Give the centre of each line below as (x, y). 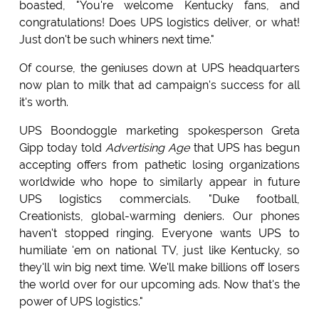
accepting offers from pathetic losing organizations (159, 165)
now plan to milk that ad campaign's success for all (159, 85)
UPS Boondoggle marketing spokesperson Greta (159, 131)
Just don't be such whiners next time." (116, 40)
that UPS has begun (245, 148)
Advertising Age (148, 148)
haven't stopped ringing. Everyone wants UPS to (159, 234)
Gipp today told (62, 148)
